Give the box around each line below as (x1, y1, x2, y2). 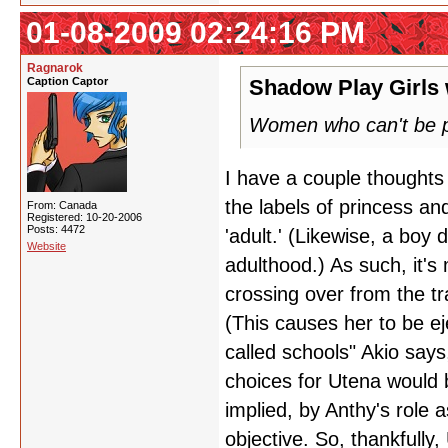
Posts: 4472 (27, 223, 85, 235)
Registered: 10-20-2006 (27, 211, 142, 223)
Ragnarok (27, 61, 83, 75)
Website (27, 240, 66, 252)
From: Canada (27, 199, 97, 211)
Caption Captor (27, 75, 108, 87)
